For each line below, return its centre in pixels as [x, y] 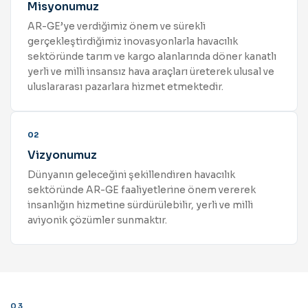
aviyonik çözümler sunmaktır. [97, 220]
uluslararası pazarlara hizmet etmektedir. [125, 87]
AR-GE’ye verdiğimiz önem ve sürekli [117, 26]
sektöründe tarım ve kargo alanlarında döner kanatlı [152, 57]
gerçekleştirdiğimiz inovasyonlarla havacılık [133, 42]
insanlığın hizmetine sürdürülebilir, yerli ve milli [140, 205]
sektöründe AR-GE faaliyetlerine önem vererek [142, 190]
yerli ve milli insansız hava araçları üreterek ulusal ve [151, 72]
